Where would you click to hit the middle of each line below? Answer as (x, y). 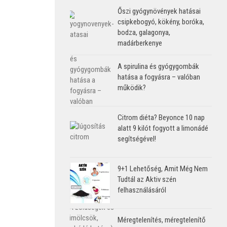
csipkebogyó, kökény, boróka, (161, 22)
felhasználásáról (142, 190)
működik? (132, 87)
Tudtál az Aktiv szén (147, 179)
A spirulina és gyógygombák (158, 66)
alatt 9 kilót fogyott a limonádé (163, 128)
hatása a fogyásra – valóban (159, 77)
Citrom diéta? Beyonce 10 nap (161, 117)
